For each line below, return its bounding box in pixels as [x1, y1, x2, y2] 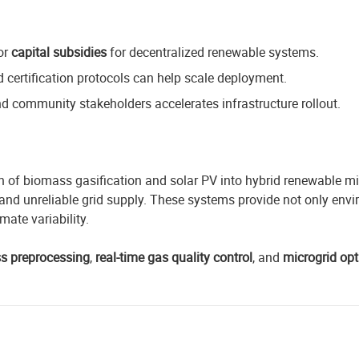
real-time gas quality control [95, 248, 252, 266]
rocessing [35, 248, 90, 266]
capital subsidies [11, 43, 107, 61]
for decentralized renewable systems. [107, 43, 319, 61]
